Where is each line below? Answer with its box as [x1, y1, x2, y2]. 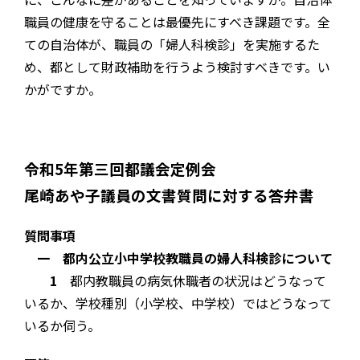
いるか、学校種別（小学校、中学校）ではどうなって [24, 293, 332, 313]
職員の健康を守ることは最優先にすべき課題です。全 [24, 12, 330, 32]
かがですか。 [24, 80, 101, 100]
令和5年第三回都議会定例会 [24, 157, 216, 180]
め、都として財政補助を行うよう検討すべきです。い [24, 57, 330, 77]
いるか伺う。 [24, 316, 100, 336]
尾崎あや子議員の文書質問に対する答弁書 [24, 184, 314, 207]
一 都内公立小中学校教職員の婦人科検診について [37, 248, 333, 268]
